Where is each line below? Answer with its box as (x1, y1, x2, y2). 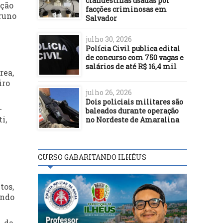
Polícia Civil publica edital (86, 43, 180, 53)
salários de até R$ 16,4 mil (86, 61, 177, 71)
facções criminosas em (86, 4, 167, 14)
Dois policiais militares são (86, 97, 183, 107)
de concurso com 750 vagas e (86, 52, 184, 62)
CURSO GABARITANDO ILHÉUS (38, 152, 146, 162)
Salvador (86, 13, 117, 23)
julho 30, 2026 (86, 34, 132, 44)
